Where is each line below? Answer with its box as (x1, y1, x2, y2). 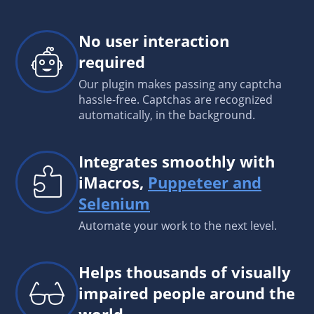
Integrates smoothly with (78, 150, 275, 172)
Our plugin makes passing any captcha (78, 76, 282, 92)
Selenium (78, 192, 150, 214)
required (78, 50, 145, 72)
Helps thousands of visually (78, 261, 291, 282)
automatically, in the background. (78, 107, 255, 123)
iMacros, (78, 171, 148, 193)
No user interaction (78, 29, 229, 51)
